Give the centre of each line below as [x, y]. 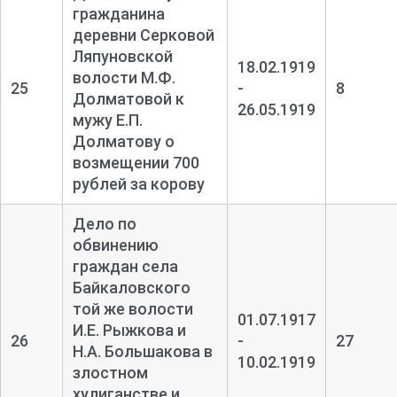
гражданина [118, 13]
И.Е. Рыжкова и [129, 330]
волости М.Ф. [124, 77]
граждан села [125, 266]
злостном [110, 372]
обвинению [115, 245]
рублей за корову [138, 183]
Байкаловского [131, 287]
